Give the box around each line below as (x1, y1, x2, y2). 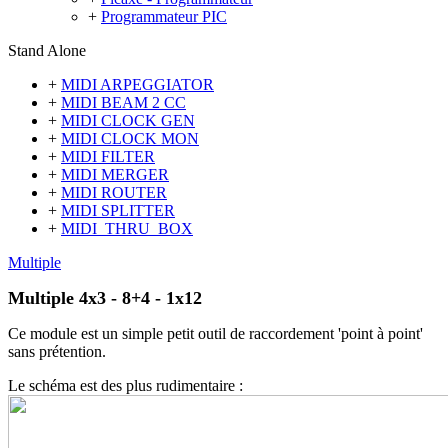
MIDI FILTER (61, 148, 155, 165)
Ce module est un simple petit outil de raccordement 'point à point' (8, 325, 423, 342)
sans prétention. (8, 343, 106, 360)
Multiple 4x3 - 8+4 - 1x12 (8, 288, 202, 308)
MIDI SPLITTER (61, 202, 175, 219)
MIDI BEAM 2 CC (61, 94, 186, 111)
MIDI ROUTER (61, 184, 167, 201)
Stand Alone (8, 42, 86, 59)
